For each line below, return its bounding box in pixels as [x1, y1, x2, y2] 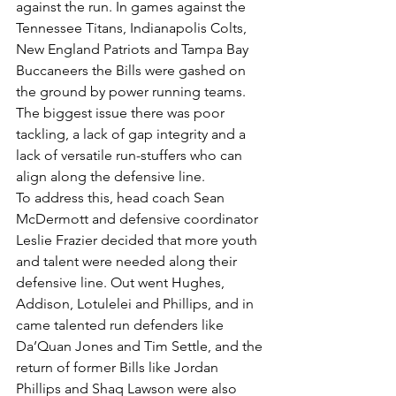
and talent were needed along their [16, 252, 240, 270]
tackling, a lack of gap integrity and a [16, 125, 249, 142]
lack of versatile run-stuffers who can [16, 146, 246, 164]
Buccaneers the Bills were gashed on [16, 61, 249, 79]
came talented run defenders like [16, 316, 227, 333]
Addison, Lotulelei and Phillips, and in [16, 294, 257, 312]
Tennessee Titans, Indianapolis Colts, [16, 19, 250, 36]
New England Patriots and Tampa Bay [16, 40, 252, 57]
